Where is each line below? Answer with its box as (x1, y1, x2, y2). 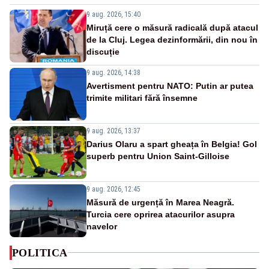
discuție (86, 46, 119, 56)
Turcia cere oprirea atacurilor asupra (86, 209, 235, 219)
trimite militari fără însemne (86, 92, 198, 103)
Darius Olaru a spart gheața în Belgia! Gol (86, 139, 257, 149)
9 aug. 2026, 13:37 (86, 126, 141, 135)
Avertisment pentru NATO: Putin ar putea (86, 80, 253, 91)
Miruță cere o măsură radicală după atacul (86, 22, 258, 32)
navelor (86, 221, 117, 231)
